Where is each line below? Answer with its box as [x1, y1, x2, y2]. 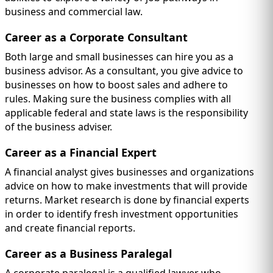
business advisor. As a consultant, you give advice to [5, 64, 243, 78]
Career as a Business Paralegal [5, 246, 172, 261]
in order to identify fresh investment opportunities [5, 207, 238, 221]
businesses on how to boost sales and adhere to [5, 78, 228, 92]
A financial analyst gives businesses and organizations [5, 165, 254, 179]
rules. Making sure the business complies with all [5, 92, 231, 106]
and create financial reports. [5, 221, 135, 235]
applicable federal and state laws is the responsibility [5, 106, 248, 120]
